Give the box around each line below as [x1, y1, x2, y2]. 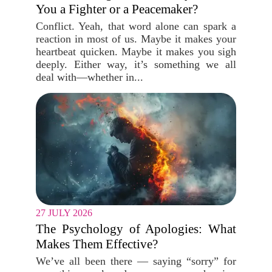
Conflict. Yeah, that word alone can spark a [36, 20, 236, 32]
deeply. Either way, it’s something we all [36, 58, 236, 70]
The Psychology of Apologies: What [36, 222, 236, 236]
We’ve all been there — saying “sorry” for [36, 255, 236, 267]
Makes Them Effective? [36, 237, 158, 251]
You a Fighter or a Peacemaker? [36, 2, 198, 16]
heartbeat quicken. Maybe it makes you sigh [36, 46, 236, 58]
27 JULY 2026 [36, 208, 92, 218]
